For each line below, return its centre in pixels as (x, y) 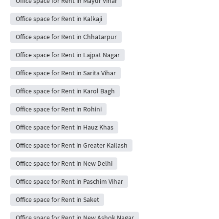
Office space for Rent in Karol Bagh (65, 91)
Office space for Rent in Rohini (58, 109)
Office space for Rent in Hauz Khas (64, 127)
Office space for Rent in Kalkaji (59, 18)
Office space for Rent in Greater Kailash (71, 145)
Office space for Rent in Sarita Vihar (66, 73)
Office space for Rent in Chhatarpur (66, 36)
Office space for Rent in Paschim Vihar (69, 181)
